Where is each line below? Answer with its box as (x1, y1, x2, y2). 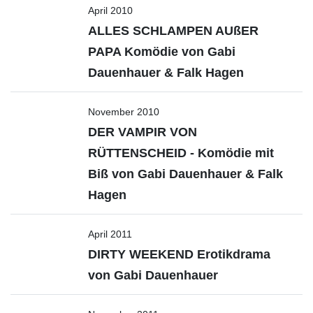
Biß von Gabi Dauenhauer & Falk (88, 167, 283, 181)
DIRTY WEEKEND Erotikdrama (88, 247, 270, 261)
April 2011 (88, 228, 132, 240)
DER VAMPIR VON (88, 125, 197, 139)
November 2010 (88, 106, 159, 117)
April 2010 (88, 5, 133, 16)
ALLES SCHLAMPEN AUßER (88, 24, 259, 38)
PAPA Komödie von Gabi (88, 45, 235, 59)
